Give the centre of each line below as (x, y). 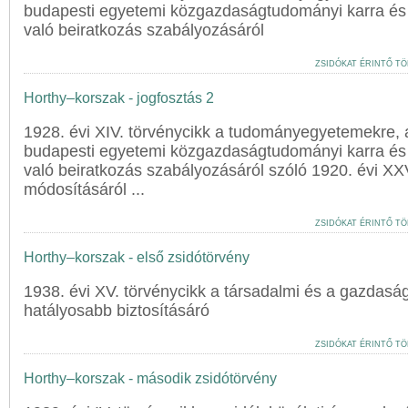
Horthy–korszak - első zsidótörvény (137, 257)
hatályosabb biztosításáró (117, 311)
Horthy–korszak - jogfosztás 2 (119, 98)
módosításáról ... (84, 189)
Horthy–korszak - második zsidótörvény (150, 378)
